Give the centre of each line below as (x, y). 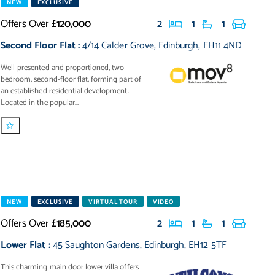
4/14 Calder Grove (118, 46)
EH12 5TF (207, 245)
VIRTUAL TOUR (113, 202)
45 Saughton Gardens (96, 245)
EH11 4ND (222, 46)
